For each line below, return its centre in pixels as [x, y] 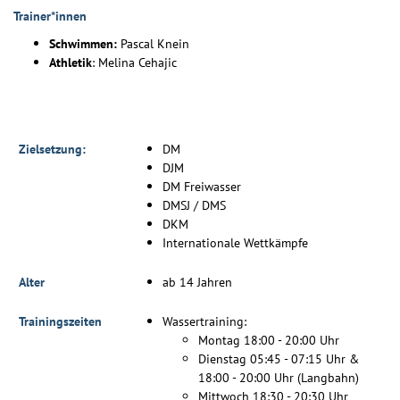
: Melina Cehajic [134, 62]
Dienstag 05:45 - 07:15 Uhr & [279, 359]
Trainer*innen [50, 15]
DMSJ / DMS [194, 205]
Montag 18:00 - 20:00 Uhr [269, 340]
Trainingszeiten [60, 321]
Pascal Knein [155, 43]
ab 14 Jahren [197, 282]
